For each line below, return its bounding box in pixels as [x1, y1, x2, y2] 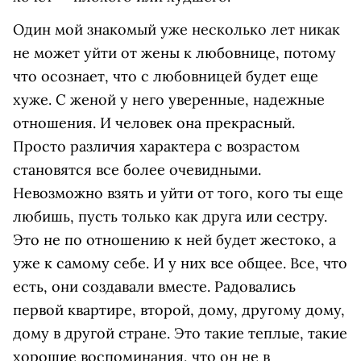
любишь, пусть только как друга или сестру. [13, 207, 327, 226]
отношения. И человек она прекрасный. [13, 114, 295, 132]
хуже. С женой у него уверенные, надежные [13, 90, 325, 109]
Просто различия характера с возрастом [13, 137, 300, 156]
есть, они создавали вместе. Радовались [13, 277, 296, 296]
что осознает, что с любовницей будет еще [13, 67, 318, 85]
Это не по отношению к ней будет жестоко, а [13, 230, 336, 249]
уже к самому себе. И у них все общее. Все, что [13, 254, 347, 272]
